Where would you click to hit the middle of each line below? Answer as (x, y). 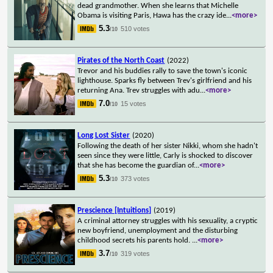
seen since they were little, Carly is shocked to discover (165, 155)
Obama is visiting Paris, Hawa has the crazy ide (152, 15)
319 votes (136, 253)
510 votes (136, 28)
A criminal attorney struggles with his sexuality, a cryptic (168, 221)
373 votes (136, 178)
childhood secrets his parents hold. (135, 240)
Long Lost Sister (104, 135)
